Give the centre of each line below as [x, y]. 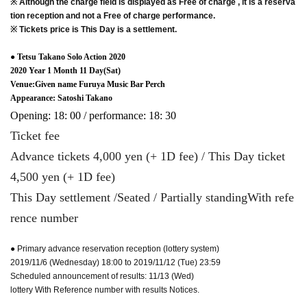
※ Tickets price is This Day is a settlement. [94, 29]
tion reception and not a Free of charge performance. [113, 15]
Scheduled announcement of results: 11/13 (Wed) [102, 276]
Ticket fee [35, 135]
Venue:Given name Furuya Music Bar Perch [88, 84]
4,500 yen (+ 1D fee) [63, 176]
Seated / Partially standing [182, 197]
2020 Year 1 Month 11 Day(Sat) [65, 70]
